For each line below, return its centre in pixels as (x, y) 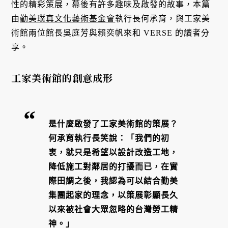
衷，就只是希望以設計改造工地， (113, 153)
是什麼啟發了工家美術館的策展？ (113, 124)
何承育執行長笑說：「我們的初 (109, 138)
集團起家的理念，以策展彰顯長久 (113, 195)
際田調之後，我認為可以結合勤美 (113, 181)
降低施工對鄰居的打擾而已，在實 (113, 167)
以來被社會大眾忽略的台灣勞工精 (113, 210)
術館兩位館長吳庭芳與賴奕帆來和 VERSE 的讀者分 (111, 33)
